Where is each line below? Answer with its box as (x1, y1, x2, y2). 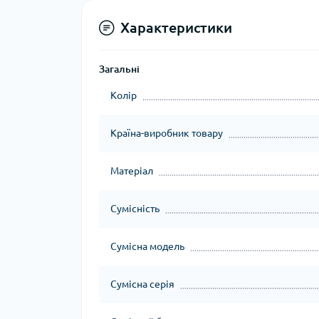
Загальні (99, 63, 140, 75)
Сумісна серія (110, 278, 174, 290)
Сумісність (110, 203, 159, 214)
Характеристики (120, 19, 232, 36)
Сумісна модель (110, 241, 184, 252)
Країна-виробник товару (110, 127, 223, 139)
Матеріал (110, 165, 153, 177)
